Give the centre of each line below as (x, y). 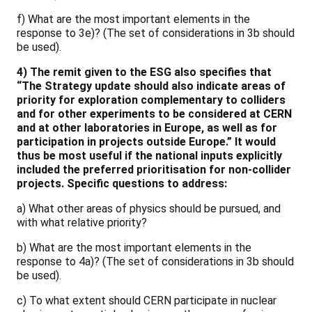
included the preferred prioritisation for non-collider (154, 169)
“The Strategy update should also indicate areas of (151, 86)
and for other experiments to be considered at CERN (154, 114)
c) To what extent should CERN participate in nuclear (147, 300)
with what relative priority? (82, 222)
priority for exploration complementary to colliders (151, 100)
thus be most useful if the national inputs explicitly (149, 155)
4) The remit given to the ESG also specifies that (144, 72)
